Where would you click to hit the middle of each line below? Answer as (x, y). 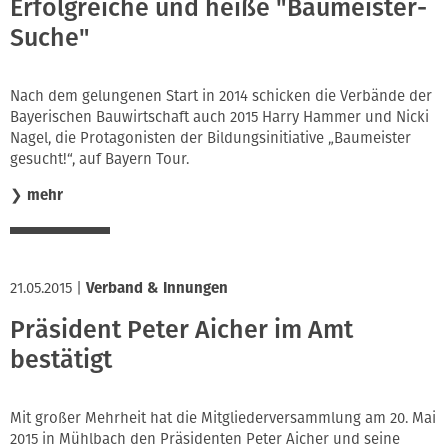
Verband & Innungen (157, 287)
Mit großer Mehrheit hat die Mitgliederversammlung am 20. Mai (223, 417)
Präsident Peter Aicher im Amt (181, 330)
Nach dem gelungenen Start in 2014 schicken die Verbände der (221, 95)
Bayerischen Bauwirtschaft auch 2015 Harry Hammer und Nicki (219, 116)
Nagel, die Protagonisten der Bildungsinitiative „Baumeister (210, 137)
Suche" (50, 38)
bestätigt (61, 360)
